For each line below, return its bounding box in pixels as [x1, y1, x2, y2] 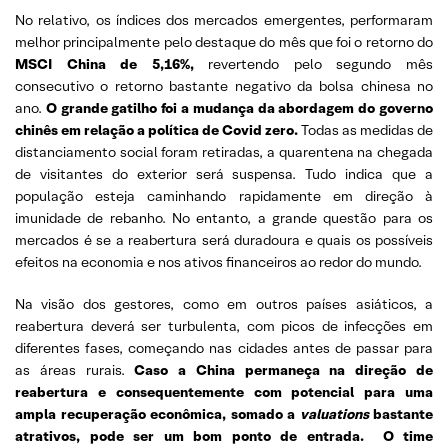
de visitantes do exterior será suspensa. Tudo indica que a [15, 165, 433, 183]
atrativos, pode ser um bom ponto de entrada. [15, 427, 364, 445]
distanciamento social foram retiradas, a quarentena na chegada [15, 143, 433, 161]
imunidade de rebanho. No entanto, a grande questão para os [15, 209, 433, 227]
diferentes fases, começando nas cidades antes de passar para [15, 339, 433, 357]
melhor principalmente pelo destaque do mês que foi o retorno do [15, 33, 433, 51]
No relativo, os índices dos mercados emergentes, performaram [15, 11, 433, 29]
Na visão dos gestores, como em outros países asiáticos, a [15, 295, 433, 313]
